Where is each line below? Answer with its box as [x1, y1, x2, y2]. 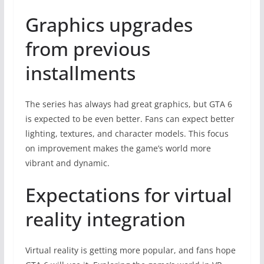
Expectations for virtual [25, 181, 232, 207]
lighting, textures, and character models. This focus [25, 127, 229, 139]
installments [25, 60, 136, 85]
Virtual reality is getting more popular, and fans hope [25, 244, 236, 256]
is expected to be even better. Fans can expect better [25, 113, 235, 124]
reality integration [25, 206, 186, 232]
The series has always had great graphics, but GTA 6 [25, 98, 232, 110]
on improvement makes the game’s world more [25, 142, 211, 154]
